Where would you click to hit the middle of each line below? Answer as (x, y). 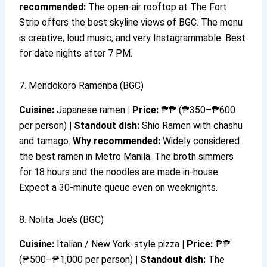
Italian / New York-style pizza (118, 244)
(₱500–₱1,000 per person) (77, 259)
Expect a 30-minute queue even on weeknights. (119, 187)
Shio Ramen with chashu (191, 125)
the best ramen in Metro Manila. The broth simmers (127, 156)
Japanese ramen (91, 110)
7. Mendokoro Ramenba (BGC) (82, 86)
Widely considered (200, 141)
